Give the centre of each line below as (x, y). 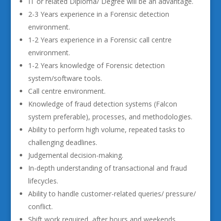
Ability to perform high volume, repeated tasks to (106, 129)
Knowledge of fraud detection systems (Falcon (102, 104)
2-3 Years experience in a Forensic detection (98, 14)
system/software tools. (65, 78)
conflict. (40, 206)
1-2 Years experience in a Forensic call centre (100, 40)
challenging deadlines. (62, 142)
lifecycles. (43, 181)
